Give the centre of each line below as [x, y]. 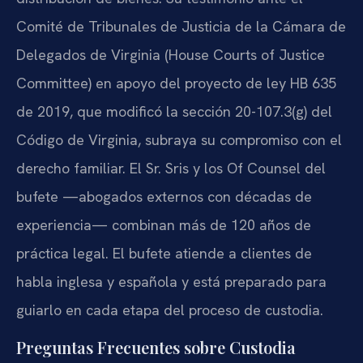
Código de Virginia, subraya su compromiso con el [179, 139]
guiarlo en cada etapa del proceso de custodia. [170, 310]
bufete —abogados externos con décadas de [164, 196]
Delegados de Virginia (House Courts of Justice [171, 54]
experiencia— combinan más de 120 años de [164, 224]
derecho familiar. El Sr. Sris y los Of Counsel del [171, 168]
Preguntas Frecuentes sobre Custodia [156, 347]
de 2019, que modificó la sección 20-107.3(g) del [174, 111]
